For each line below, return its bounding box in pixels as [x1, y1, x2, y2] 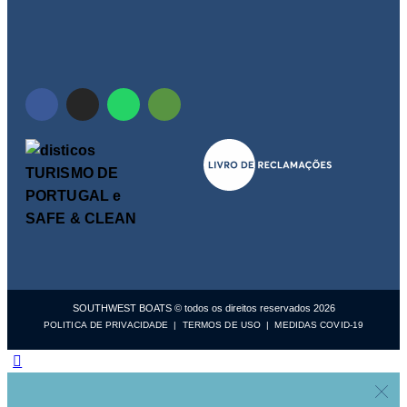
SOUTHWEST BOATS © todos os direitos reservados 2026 [72, 303, 335, 314]
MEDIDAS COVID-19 [272, 320, 364, 331]
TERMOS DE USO [182, 320, 261, 331]
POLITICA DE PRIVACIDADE [43, 320, 169, 331]
